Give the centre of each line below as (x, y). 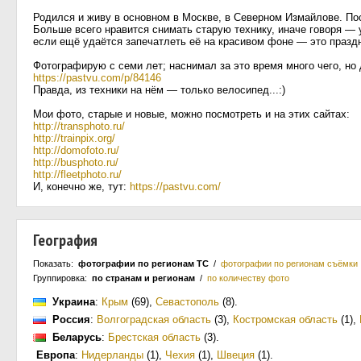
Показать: (56, 263)
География (65, 240)
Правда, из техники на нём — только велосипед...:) (159, 90)
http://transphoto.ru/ (79, 126)
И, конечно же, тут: (81, 187)
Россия (71, 320)
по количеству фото (248, 278)
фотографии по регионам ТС (143, 263)
